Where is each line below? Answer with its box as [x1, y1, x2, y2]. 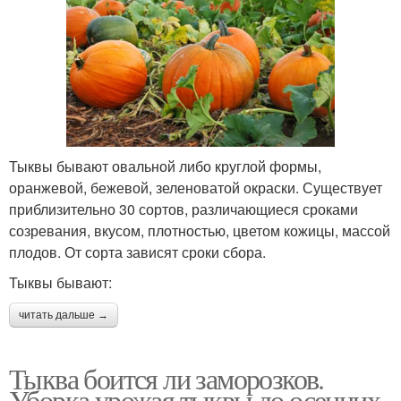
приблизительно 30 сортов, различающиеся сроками [9, 198, 358, 219]
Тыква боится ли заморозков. [9, 358, 324, 397]
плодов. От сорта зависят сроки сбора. [9, 241, 266, 262]
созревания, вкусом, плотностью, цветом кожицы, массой [9, 219, 390, 241]
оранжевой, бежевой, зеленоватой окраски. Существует [9, 176, 382, 198]
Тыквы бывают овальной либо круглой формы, [9, 155, 321, 176]
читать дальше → [19, 308, 108, 321]
